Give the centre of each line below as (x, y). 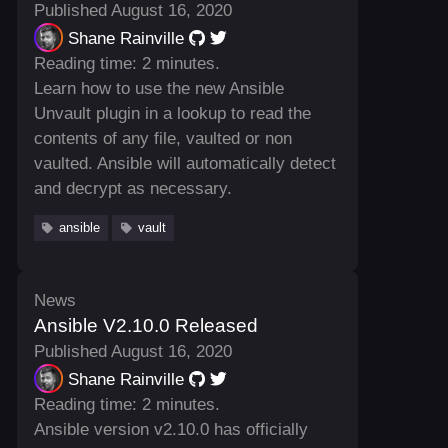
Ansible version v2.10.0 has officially (170, 429)
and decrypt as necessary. (132, 189)
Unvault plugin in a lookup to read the (172, 114)
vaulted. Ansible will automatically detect (184, 164)
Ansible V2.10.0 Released (145, 325)
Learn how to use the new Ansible (158, 89)
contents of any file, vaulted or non (162, 139)
